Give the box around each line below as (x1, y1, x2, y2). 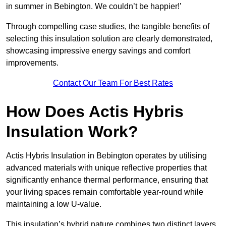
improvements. (6, 59, 59, 68)
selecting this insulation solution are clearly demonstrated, (6, 34, 212, 43)
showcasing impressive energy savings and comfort (6, 46, 190, 55)
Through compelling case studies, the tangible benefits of (6, 22, 209, 31)
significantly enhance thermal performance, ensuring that (6, 176, 208, 185)
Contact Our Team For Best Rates (53, 79, 173, 88)
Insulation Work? (6, 123, 138, 141)
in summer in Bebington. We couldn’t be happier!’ (6, 2, 182, 11)
